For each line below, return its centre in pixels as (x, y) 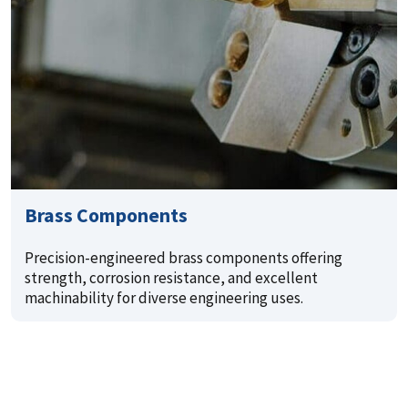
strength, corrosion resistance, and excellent (171, 278)
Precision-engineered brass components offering (184, 258)
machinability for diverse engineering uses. (164, 298)
